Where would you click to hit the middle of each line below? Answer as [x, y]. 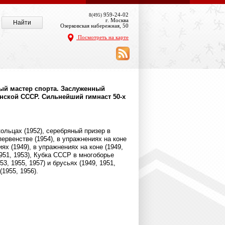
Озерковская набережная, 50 [94, 26]
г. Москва [117, 20]
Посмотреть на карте [102, 37]
